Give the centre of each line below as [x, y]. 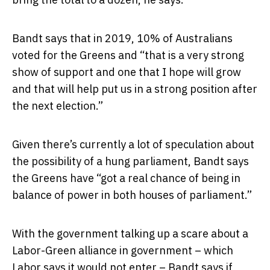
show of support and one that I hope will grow [127, 72]
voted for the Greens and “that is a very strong [128, 55]
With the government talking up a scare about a [130, 234]
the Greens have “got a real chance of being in [126, 178]
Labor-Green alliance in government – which [123, 251]
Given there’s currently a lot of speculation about [133, 145]
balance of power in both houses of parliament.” [132, 195]
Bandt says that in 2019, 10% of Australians [122, 39]
